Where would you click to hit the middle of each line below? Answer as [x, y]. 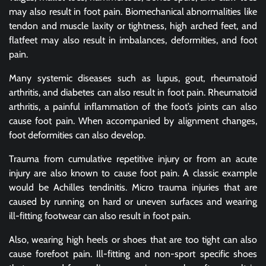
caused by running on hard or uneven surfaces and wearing [133, 202]
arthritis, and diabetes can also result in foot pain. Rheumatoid [133, 93]
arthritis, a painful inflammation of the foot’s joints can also [133, 107]
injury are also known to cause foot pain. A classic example [133, 173]
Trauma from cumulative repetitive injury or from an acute [133, 159]
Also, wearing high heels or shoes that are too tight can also [133, 240]
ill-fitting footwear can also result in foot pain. [100, 216]
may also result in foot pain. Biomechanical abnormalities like [133, 12]
